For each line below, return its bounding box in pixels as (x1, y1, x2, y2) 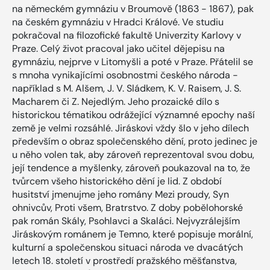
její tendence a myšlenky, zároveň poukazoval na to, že (12, 161, 250, 174)
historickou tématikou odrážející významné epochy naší (12, 108, 255, 121)
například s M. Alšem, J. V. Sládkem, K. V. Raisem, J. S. (12, 81, 241, 95)
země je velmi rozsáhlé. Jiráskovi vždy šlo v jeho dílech (12, 121, 249, 134)
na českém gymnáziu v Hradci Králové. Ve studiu (12, 15, 224, 28)
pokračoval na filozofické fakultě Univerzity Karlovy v (12, 28, 241, 42)
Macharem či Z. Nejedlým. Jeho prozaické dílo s (12, 95, 219, 108)
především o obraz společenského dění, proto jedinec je (12, 134, 257, 148)
